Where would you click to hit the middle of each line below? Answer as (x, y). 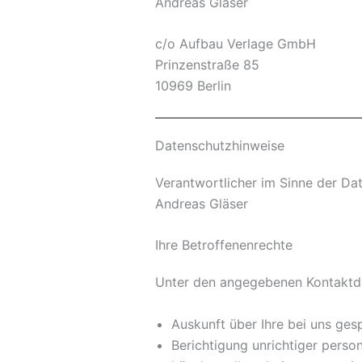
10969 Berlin (193, 86)
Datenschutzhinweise (220, 145)
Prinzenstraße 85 (207, 65)
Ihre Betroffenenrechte (224, 245)
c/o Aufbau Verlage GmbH (236, 44)
